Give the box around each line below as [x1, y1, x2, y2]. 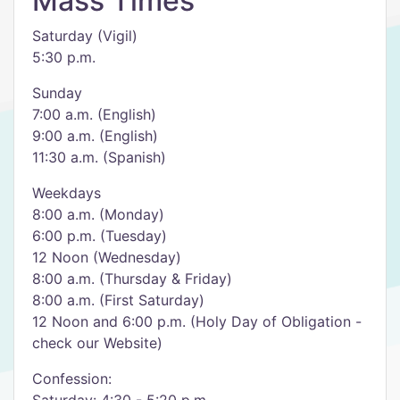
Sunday [32, 84, 82, 102]
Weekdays [32, 184, 101, 202]
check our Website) [32, 334, 162, 352]
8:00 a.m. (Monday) [32, 205, 164, 223]
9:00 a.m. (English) [32, 127, 158, 145]
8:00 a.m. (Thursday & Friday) [32, 270, 232, 287]
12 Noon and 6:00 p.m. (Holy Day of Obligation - [32, 312, 362, 330]
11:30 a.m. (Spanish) [32, 148, 166, 166]
